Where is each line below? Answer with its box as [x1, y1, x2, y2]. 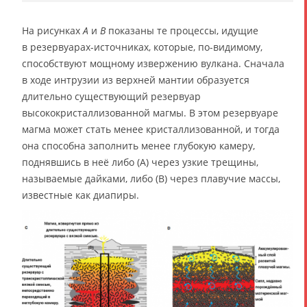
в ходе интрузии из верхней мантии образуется [22, 73, 249, 86]
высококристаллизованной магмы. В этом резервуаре [22, 106, 278, 119]
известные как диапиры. [22, 188, 139, 201]
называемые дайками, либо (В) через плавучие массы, [22, 171, 280, 185]
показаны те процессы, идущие [106, 23, 258, 37]
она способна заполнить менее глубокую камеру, [22, 138, 255, 152]
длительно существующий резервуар [22, 89, 201, 103]
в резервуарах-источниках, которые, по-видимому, [22, 40, 262, 53]
